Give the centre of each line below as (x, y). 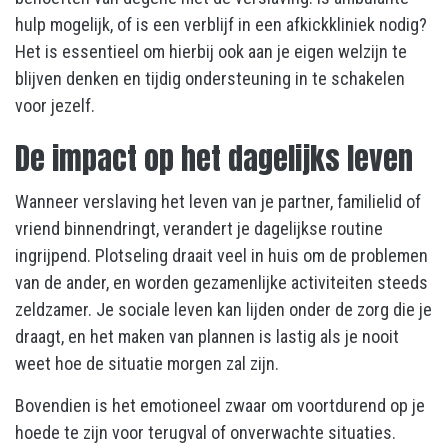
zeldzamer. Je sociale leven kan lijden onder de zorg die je (223, 310)
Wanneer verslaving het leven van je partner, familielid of (218, 202)
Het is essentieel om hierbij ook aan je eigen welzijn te (211, 52)
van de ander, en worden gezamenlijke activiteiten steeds (221, 283)
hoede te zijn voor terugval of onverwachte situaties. (205, 433)
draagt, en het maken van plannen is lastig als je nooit (207, 337)
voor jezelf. (55, 106)
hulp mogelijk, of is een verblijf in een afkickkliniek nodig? (221, 25)
